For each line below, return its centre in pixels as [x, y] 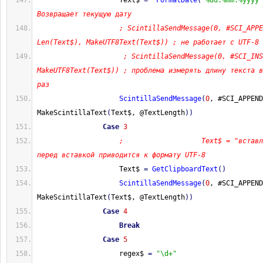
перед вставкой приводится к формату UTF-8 [121, 155]
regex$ [92, 254]
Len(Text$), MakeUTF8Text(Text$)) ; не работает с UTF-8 [148, 42]
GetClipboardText [185, 169]
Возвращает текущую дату [84, 14]
